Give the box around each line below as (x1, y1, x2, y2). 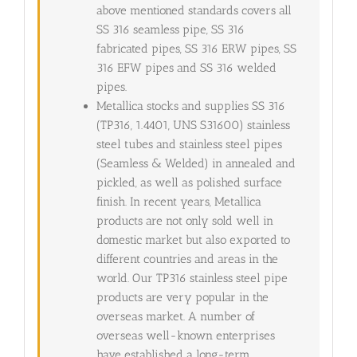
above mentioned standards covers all (96, 3, 292, 18)
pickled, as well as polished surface (96, 175, 282, 190)
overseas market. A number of (96, 309, 255, 324)
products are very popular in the (96, 290, 269, 305)
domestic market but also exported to (96, 233, 290, 248)
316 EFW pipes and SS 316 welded (96, 61, 277, 76)
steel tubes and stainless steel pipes (96, 137, 282, 152)
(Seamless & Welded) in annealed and (96, 156, 296, 171)
